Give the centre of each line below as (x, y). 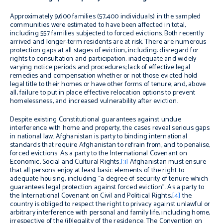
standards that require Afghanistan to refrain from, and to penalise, (110, 145)
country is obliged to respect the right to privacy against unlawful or (110, 204)
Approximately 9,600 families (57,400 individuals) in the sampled (106, 17)
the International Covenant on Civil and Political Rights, (91, 196)
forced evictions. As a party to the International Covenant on (99, 154)
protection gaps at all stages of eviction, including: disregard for (105, 51)
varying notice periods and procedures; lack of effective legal (100, 67)
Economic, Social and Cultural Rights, (65, 162)
